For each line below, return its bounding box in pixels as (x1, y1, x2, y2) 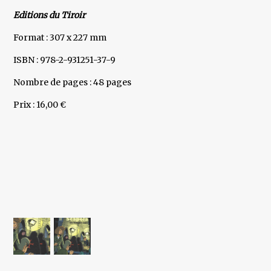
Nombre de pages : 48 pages (13, 77, 132, 88)
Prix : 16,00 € (13, 99, 67, 111)
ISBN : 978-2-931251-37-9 (13, 54, 116, 66)
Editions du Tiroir (13, 10, 86, 21)
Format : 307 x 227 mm (13, 32, 107, 44)
